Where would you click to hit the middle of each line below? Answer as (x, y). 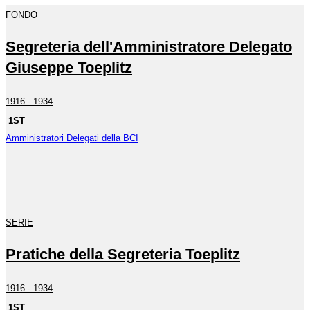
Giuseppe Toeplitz (69, 68)
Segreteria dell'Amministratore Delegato (149, 47)
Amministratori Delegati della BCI (72, 138)
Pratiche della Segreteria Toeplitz (123, 255)
